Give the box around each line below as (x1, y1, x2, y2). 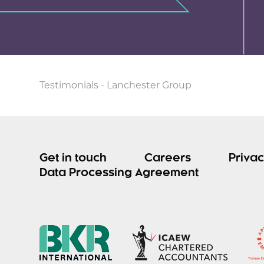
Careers (144, 153, 192, 164)
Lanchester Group (107, 80, 192, 91)
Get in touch (39, 153, 107, 164)
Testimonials (39, 80, 99, 91)
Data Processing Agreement (39, 168, 199, 179)
